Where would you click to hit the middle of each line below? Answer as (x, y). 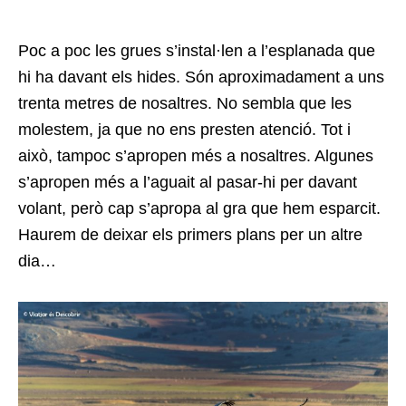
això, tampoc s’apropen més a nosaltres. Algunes (196, 156)
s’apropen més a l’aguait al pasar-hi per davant (188, 183)
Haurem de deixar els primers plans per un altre (190, 235)
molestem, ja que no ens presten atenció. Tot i (184, 130)
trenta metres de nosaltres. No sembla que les (185, 104)
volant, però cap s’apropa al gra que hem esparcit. (199, 209)
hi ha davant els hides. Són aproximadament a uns (201, 77)
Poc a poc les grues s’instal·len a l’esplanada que (197, 51)
